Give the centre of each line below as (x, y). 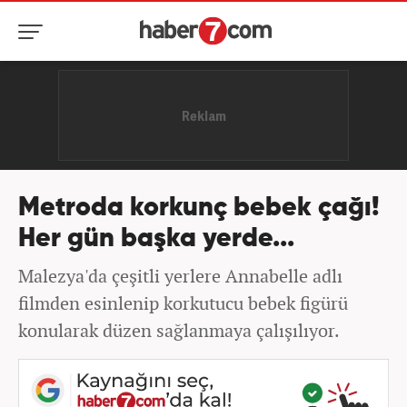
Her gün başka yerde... (156, 239)
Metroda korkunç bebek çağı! (199, 208)
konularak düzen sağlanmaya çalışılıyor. (179, 330)
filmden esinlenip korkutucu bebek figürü (183, 303)
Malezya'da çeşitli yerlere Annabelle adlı (180, 276)
